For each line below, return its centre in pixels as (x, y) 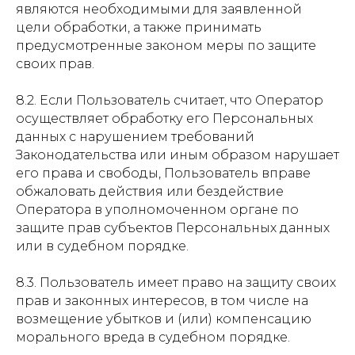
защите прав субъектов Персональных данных (173, 228)
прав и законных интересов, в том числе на (162, 301)
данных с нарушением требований (135, 137)
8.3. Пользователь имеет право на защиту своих (176, 282)
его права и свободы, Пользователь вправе (163, 173)
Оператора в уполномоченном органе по (157, 210)
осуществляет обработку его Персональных (164, 118)
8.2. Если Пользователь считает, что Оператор (170, 100)
